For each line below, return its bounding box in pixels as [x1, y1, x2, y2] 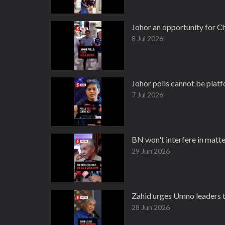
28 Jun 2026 [132, 203, 170, 211]
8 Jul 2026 [132, 34, 163, 43]
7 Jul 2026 [132, 90, 163, 99]
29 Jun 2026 [132, 147, 170, 155]
